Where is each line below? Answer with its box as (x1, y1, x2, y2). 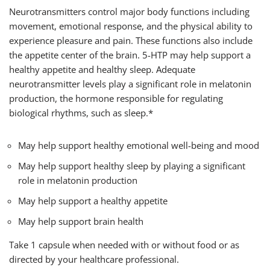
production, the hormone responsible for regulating (9, 92, 223, 105)
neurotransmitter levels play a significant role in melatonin (9, 78, 251, 90)
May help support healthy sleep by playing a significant (18, 160, 245, 172)
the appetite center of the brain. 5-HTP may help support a (9, 49, 251, 61)
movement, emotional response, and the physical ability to (9, 20, 253, 33)
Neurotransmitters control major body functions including (9, 5, 250, 18)
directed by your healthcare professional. (9, 253, 179, 266)
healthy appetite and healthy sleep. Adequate (9, 63, 195, 76)
